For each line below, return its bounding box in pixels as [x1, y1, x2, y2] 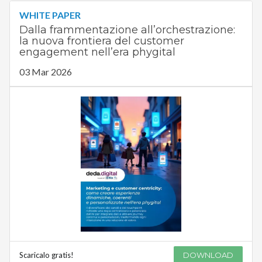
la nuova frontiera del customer [19, 35, 184, 48]
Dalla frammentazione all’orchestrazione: [19, 23, 235, 37]
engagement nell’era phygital [19, 46, 175, 59]
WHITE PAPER [19, 9, 81, 21]
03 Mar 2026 [19, 66, 72, 78]
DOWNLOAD [183, 250, 234, 260]
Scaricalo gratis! [19, 250, 74, 260]
